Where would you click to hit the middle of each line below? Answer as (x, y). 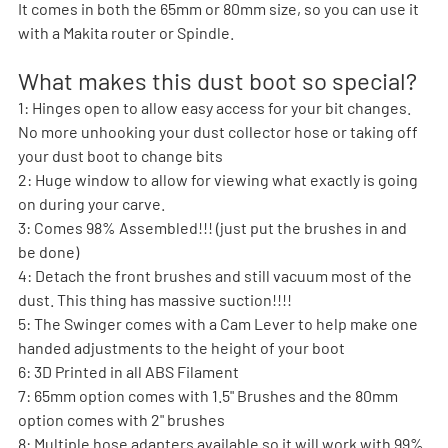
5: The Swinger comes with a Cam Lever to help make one (219, 323)
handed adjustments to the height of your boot (183, 347)
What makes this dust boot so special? (217, 80)
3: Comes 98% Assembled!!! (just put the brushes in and (214, 227)
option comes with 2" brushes (121, 419)
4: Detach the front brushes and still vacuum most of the (216, 275)
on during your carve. (91, 203)
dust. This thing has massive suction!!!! (155, 299)
